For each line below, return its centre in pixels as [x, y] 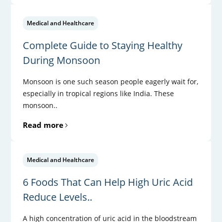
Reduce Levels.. [58, 197]
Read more [43, 125]
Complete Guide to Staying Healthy [103, 45]
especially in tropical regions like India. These [99, 93]
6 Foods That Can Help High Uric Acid [108, 182]
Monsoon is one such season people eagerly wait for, [111, 81]
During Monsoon [62, 60]
